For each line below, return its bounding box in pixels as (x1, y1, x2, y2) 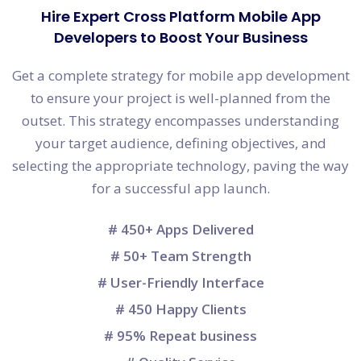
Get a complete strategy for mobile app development (11, 65, 350, 85)
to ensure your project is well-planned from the (31, 88, 330, 107)
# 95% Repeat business (104, 326, 257, 345)
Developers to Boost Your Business (53, 27, 308, 48)
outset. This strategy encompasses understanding (22, 110, 339, 130)
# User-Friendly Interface (97, 272, 264, 292)
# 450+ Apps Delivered (107, 219, 254, 239)
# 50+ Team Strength (110, 246, 251, 265)
